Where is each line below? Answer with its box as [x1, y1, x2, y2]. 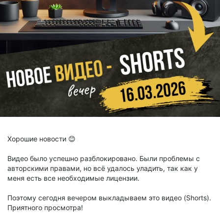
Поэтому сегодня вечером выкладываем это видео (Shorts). [7, 193, 211, 202]
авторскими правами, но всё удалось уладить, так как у [7, 164, 198, 173]
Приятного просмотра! [7, 203, 83, 212]
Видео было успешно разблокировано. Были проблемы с [7, 154, 200, 163]
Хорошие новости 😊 [7, 135, 76, 143]
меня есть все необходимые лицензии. [7, 174, 139, 183]
